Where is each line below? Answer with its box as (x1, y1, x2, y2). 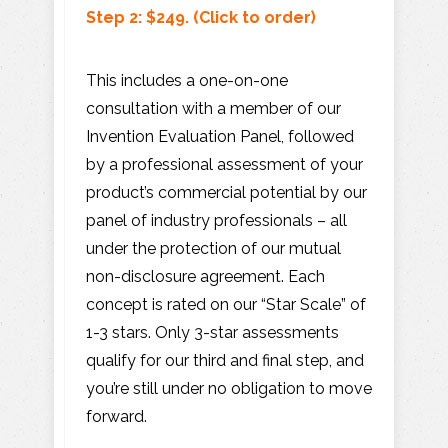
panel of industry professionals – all (86, 210, 347, 230)
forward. (86, 406, 147, 426)
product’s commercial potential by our (86, 182, 367, 202)
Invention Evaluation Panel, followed (86, 126, 354, 146)
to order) (238, 7, 316, 27)
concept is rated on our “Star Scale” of (86, 294, 366, 314)
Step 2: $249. (86, 7, 193, 27)
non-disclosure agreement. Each (86, 266, 325, 286)
